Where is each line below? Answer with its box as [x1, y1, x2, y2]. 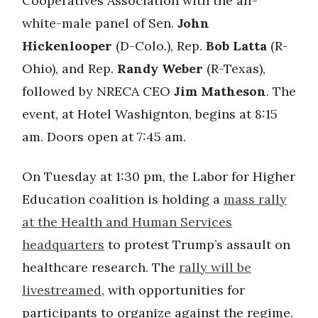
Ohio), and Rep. [22, 60, 117, 77]
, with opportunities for [102, 282, 245, 299]
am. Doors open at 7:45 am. [22, 128, 186, 146]
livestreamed [22, 282, 102, 299]
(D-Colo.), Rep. [112, 38, 206, 55]
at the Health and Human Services [22, 214, 232, 231]
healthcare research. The [22, 259, 179, 276]
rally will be [179, 259, 251, 276]
